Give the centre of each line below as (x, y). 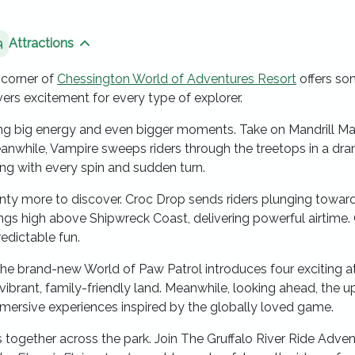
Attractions (41, 43)
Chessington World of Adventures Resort (177, 79)
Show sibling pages (140, 52)
